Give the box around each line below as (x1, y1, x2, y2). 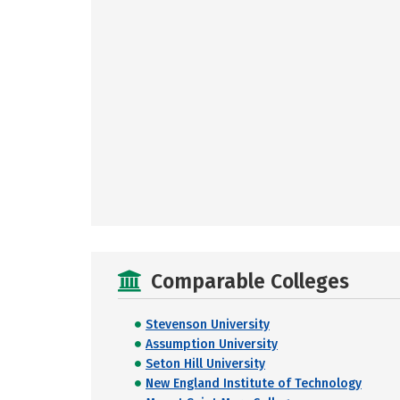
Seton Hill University (146, 356, 265, 371)
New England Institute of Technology (146, 376, 362, 391)
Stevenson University (146, 317, 270, 332)
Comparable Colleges (151, 269, 349, 294)
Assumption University (146, 337, 278, 352)
